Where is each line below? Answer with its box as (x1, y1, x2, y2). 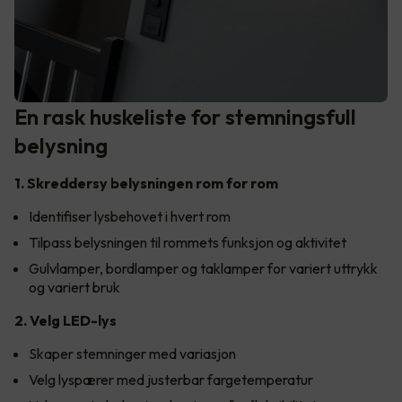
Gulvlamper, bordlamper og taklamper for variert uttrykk (29, 258, 378, 277)
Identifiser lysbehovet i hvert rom (29, 206, 231, 225)
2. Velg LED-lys (14, 310, 117, 329)
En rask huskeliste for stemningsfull (14, 102, 356, 130)
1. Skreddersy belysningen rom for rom (14, 173, 278, 192)
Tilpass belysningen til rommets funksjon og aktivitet (29, 232, 346, 251)
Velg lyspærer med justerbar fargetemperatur (29, 370, 313, 389)
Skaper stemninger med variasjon (29, 344, 236, 363)
